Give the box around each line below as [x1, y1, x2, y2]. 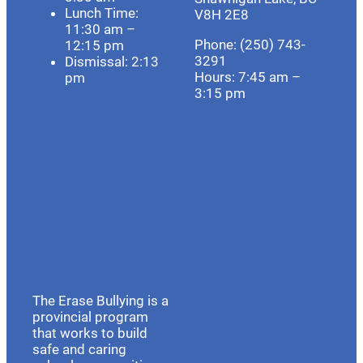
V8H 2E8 [194, 6, 249, 23]
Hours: [194, 69, 235, 86]
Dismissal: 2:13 [65, 53, 159, 70]
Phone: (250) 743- [194, 36, 305, 53]
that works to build [32, 325, 147, 342]
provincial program [32, 309, 148, 326]
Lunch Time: [65, 5, 139, 22]
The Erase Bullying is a [32, 293, 169, 310]
